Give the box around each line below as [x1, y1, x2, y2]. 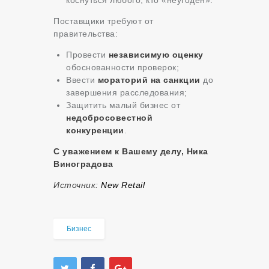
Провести [66, 49, 109, 59]
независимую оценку [108, 49, 204, 59]
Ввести [66, 74, 98, 85]
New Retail [101, 180, 145, 190]
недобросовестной [66, 112, 153, 122]
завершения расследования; [66, 87, 187, 97]
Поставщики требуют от [53, 16, 154, 26]
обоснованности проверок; [66, 62, 179, 72]
